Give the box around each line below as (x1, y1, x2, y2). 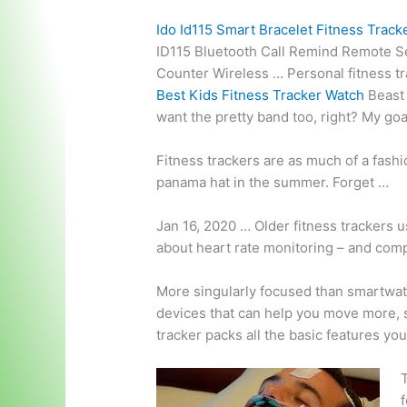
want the (156, 108, 216, 126)
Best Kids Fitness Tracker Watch (156, 86, 365, 104)
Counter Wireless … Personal (156, 65, 349, 83)
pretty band (215, 108, 293, 126)
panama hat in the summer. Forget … (156, 174, 390, 192)
